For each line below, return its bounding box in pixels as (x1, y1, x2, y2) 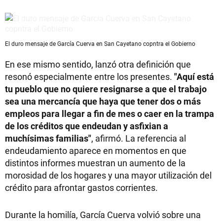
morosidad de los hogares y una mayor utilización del (5, 169, 212, 182)
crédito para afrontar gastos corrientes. (5, 182, 158, 194)
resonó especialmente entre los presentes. (5, 71, 174, 83)
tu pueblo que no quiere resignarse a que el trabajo (5, 83, 207, 95)
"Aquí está (174, 71, 214, 83)
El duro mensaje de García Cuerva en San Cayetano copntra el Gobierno (5, 39, 195, 48)
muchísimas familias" (5, 132, 91, 145)
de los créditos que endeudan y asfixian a (5, 120, 168, 132)
